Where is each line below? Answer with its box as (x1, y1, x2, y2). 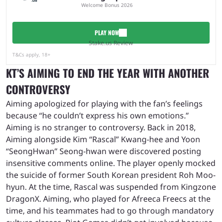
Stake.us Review (89, 38, 133, 47)
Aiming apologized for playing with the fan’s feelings (6, 98, 203, 109)
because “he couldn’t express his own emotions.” (6, 110, 189, 121)
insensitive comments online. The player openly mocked (6, 157, 216, 168)
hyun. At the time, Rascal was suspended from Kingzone (6, 181, 216, 192)
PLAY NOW (95, 28, 119, 37)
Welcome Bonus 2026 (81, 1, 133, 9)
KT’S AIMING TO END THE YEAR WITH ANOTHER (6, 64, 209, 81)
